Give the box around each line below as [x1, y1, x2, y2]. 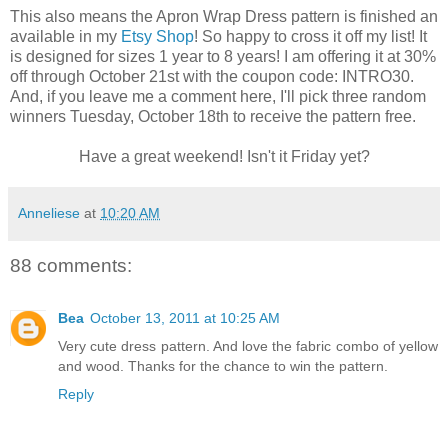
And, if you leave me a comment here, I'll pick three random [10, 88, 426, 106]
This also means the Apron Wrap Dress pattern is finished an [10, 8, 438, 26]
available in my [10, 28, 121, 46]
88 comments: [10, 255, 132, 277]
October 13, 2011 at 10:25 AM [90, 309, 280, 326]
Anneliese [18, 205, 80, 222]
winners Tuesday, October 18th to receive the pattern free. [10, 108, 416, 126]
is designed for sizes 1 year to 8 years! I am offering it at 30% [10, 48, 436, 66]
